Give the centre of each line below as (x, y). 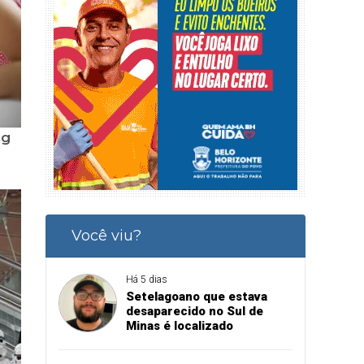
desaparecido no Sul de (194, 311)
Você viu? (106, 235)
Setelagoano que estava (196, 296)
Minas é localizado (179, 325)
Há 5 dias (146, 279)
